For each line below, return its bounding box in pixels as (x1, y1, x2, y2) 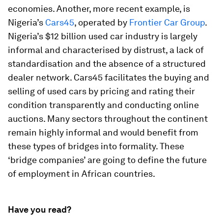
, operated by (74, 17, 127, 27)
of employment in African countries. (8, 168, 155, 179)
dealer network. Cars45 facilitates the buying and (8, 72, 209, 82)
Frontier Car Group (127, 17, 205, 27)
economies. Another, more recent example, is (8, 3, 190, 14)
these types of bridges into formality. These (8, 141, 184, 151)
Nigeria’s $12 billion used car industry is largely (8, 31, 197, 41)
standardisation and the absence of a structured (8, 58, 206, 69)
